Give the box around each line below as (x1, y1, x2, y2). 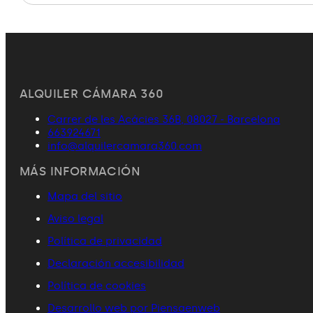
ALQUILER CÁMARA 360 (20, 86, 164, 101)
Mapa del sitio (48, 189, 122, 203)
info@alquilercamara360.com (48, 139, 202, 152)
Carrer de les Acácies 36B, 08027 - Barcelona (48, 112, 280, 126)
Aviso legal (48, 212, 103, 225)
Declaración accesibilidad (48, 256, 184, 270)
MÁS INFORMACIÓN (20, 163, 140, 178)
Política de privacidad (48, 234, 162, 247)
